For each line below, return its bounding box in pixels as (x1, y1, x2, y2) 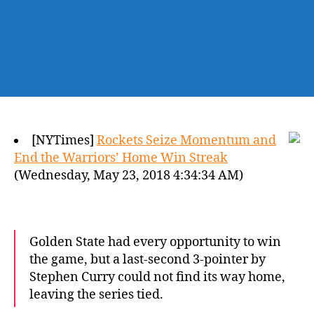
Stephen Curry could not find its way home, (29, 269, 285, 285)
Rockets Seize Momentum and (97, 132, 276, 149)
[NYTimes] (32, 132, 97, 149)
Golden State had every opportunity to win (29, 234, 281, 250)
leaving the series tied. (29, 287, 163, 303)
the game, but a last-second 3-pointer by (29, 252, 266, 268)
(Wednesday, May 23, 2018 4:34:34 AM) (14, 168, 243, 184)
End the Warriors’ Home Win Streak (14, 150, 228, 166)
